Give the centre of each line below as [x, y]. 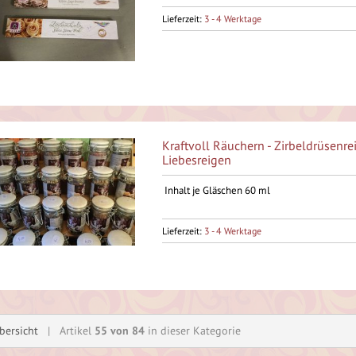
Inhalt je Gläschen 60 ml [216, 190]
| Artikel [66, 331]
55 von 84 [120, 331]
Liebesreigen [196, 160]
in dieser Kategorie [193, 331]
